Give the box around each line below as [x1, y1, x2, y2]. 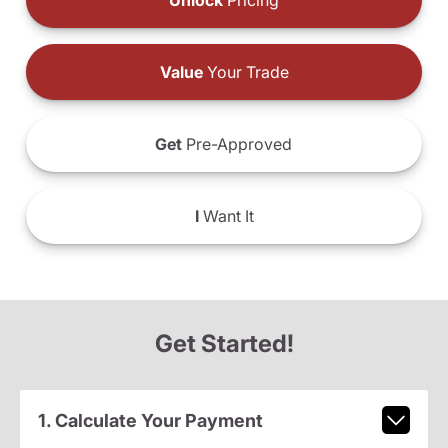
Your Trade [202, 62, 289, 83]
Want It [198, 206, 254, 227]
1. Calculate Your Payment [37, 409, 263, 431]
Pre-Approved [182, 134, 293, 155]
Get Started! [154, 329, 294, 359]
